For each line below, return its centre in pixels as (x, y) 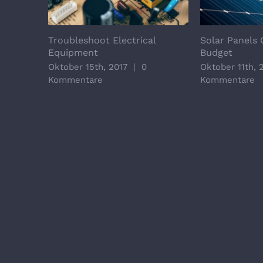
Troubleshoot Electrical (102, 40)
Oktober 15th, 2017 (88, 67)
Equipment (73, 52)
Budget (216, 52)
